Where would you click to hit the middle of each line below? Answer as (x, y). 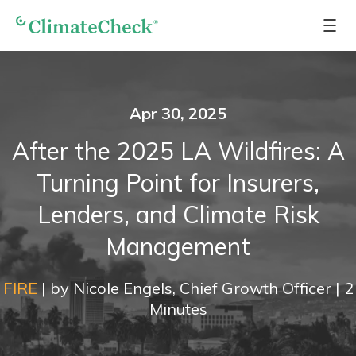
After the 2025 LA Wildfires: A (178, 151)
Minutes (178, 309)
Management (178, 246)
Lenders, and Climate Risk (178, 215)
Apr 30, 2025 (178, 113)
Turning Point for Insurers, (178, 183)
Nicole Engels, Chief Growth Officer (202, 288)
